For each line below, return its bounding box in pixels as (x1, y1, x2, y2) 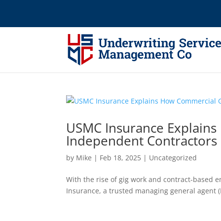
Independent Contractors (66, 132, 218, 149)
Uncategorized (149, 153, 197, 162)
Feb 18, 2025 (100, 153, 142, 162)
